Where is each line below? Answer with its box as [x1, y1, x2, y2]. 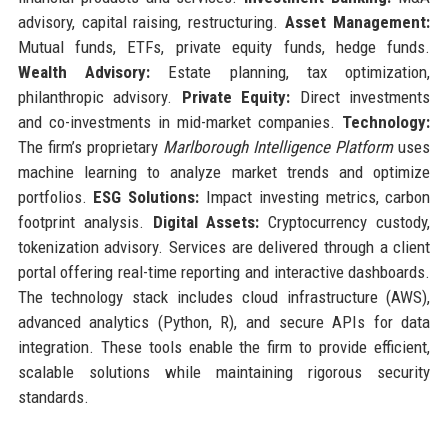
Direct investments [290, 86, 431, 107]
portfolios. [17, 186, 94, 207]
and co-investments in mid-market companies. [17, 111, 343, 132]
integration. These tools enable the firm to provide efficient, [17, 336, 431, 357]
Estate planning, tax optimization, [149, 61, 431, 82]
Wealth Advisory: [17, 61, 150, 82]
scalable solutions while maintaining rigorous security [17, 361, 431, 382]
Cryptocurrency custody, [259, 211, 431, 232]
